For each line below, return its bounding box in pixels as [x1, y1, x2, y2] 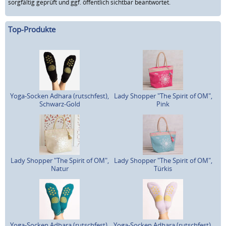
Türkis [154, 163, 172, 173]
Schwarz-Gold [39, 99, 80, 108]
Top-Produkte [8, 24, 55, 35]
